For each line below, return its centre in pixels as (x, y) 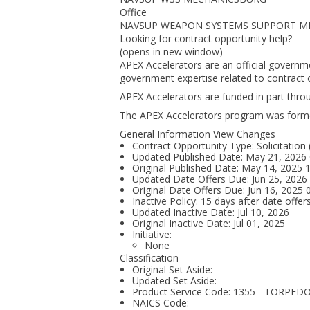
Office (133, 12)
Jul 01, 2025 (259, 223)
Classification (149, 258)
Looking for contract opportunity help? (206, 38)
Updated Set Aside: (174, 281)
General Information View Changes (198, 134)
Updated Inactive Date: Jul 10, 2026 (211, 212)
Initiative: (152, 234)
